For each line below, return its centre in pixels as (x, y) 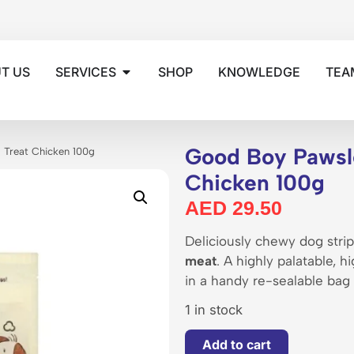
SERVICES (86, 72)
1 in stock (214, 310)
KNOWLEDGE (260, 72)
